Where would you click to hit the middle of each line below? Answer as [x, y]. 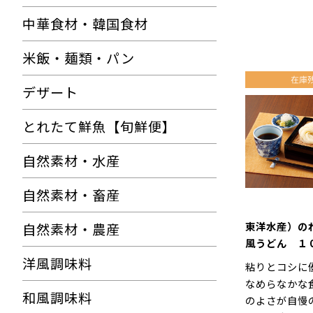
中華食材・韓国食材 [85, 24]
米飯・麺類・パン [79, 58]
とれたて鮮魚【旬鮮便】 [99, 126]
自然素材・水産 [71, 161]
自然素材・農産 [71, 229]
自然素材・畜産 [71, 195]
